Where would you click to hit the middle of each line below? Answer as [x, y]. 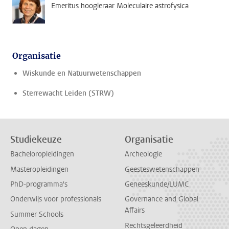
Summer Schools [37, 214]
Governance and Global [162, 199]
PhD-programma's [39, 185]
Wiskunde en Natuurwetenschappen [82, 74]
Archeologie [143, 154]
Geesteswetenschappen [162, 169]
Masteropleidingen [39, 169]
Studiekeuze [36, 140]
